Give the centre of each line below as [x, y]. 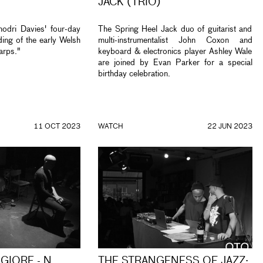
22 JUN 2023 [230, 127]
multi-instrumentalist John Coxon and [175, 41]
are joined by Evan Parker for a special [175, 63]
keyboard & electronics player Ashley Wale [175, 52]
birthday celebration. [134, 74]
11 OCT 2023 [57, 127]
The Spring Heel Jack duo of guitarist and [175, 30]
